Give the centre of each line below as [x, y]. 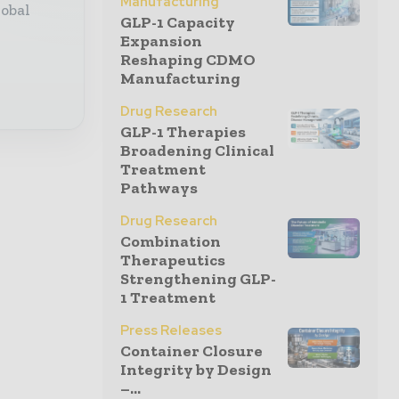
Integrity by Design [196, 370]
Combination [171, 241]
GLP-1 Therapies [183, 132]
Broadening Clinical [197, 151]
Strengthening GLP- [198, 279]
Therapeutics [173, 260]
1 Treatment [168, 297]
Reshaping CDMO [188, 60]
